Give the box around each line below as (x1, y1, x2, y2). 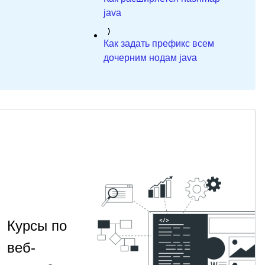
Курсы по (7, 218, 67, 234)
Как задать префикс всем (103, 38, 214, 49)
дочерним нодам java (103, 53, 197, 63)
